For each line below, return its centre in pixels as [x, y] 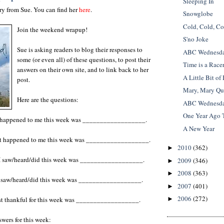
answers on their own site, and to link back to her [83, 69]
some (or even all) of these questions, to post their [84, 59]
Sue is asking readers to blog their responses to [80, 49]
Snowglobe [198, 14]
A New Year [199, 128]
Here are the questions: [48, 99]
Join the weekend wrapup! [52, 29]
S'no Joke [196, 39]
